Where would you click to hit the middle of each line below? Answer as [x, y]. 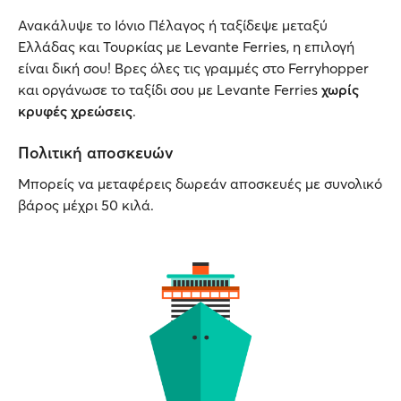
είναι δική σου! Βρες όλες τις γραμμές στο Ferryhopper [193, 68]
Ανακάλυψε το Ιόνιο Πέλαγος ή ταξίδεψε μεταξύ [173, 25]
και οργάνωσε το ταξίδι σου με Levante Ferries [170, 90]
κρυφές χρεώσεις [75, 111]
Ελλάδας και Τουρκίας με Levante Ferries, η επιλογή [186, 47]
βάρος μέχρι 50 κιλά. [86, 205]
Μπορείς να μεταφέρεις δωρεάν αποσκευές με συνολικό [200, 183]
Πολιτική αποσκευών [96, 153]
